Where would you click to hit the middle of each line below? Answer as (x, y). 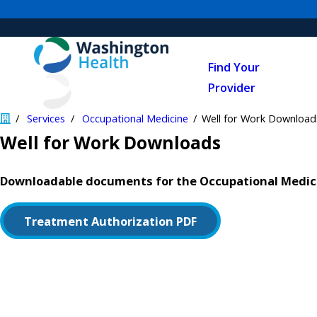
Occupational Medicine (135, 119)
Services (46, 119)
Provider (232, 87)
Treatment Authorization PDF (111, 221)
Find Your (234, 67)
